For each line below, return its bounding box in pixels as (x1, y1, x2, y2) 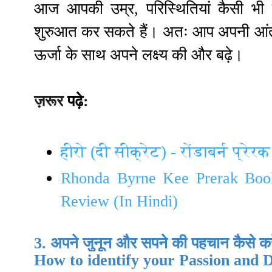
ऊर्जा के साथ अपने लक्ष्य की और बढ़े (34, 46, 233, 64)
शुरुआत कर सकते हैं (34, 22, 148, 41)
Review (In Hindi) (61, 192, 178, 210)
